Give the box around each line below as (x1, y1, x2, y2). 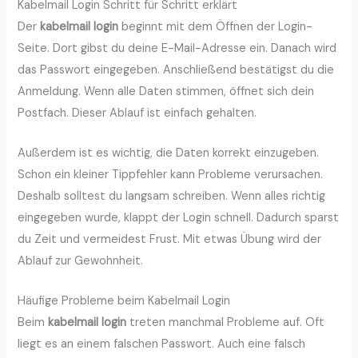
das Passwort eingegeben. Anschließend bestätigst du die (18, 62, 335, 78)
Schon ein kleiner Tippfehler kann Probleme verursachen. (18, 166, 324, 182)
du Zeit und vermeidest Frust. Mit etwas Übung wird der (18, 231, 322, 247)
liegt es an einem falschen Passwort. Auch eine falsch (18, 336, 306, 352)
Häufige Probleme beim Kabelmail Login (18, 293, 231, 309)
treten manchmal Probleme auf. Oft (126, 315, 325, 331)
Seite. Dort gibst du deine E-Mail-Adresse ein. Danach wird (18, 40, 337, 56)
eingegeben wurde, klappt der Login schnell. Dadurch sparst (18, 209, 340, 225)
